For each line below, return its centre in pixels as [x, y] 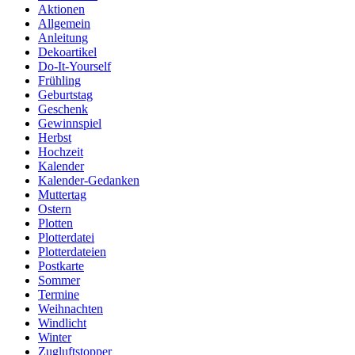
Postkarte [61, 266]
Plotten [55, 223]
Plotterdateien [72, 252]
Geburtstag [65, 95]
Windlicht [62, 323]
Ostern [55, 209]
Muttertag [62, 195]
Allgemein [64, 24]
